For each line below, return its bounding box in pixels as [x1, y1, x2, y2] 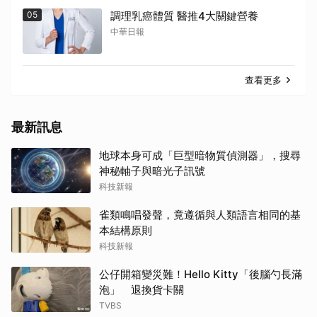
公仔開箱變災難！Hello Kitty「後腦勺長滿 [99, 267, 302, 281]
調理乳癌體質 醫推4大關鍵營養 [110, 8, 258, 23]
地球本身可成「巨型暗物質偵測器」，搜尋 [99, 148, 301, 162]
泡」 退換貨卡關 [99, 282, 184, 296]
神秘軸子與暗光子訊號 [99, 163, 205, 178]
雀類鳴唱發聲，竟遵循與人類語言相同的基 [99, 207, 301, 221]
